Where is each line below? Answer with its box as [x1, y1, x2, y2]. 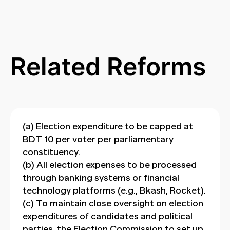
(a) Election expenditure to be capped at [23, 121, 193, 131]
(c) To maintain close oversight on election [23, 198, 203, 208]
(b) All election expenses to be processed [23, 160, 197, 170]
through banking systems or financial [23, 172, 179, 183]
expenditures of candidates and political [23, 211, 193, 221]
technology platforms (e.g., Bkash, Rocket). [23, 185, 206, 196]
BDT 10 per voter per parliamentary [23, 134, 174, 144]
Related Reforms [10, 51, 206, 82]
